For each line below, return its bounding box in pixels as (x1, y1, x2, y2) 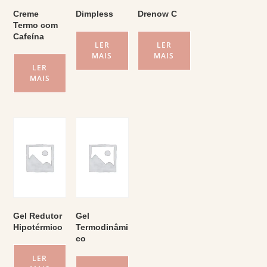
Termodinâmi (75, 222, 128, 232)
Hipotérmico (13, 222, 63, 232)
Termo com (13, 20, 58, 30)
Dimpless (75, 8, 113, 18)
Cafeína (13, 31, 45, 41)
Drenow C (137, 8, 177, 18)
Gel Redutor (13, 210, 63, 221)
